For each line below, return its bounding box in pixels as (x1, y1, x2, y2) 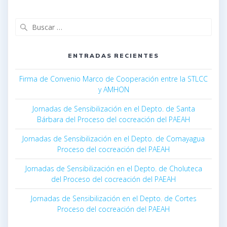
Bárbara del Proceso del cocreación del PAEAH (37, 115, 190, 125)
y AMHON (98, 85, 129, 95)
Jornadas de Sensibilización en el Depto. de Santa (32, 104, 195, 114)
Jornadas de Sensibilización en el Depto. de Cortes (30, 194, 197, 204)
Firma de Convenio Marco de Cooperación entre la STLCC (19, 74, 208, 84)
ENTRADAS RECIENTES (67, 52, 160, 60)
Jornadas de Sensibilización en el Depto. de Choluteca (25, 164, 202, 174)
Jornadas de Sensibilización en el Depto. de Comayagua (22, 134, 205, 144)
